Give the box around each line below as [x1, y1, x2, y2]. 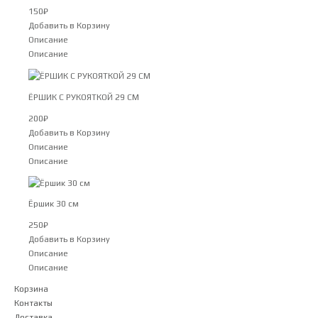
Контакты [14, 297, 53, 308]
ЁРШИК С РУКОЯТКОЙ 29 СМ [28, 92, 139, 102]
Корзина [14, 283, 48, 294]
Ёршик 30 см [28, 199, 79, 209]
